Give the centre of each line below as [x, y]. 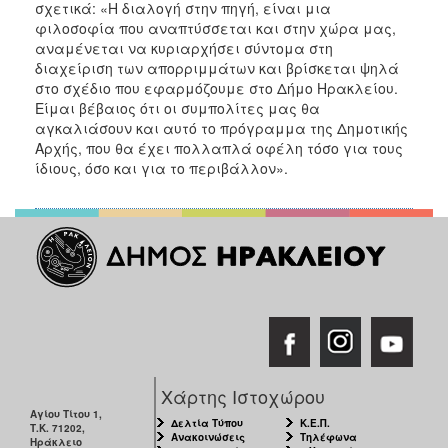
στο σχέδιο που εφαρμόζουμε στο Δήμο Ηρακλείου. [216, 87]
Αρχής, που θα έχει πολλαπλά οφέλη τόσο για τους [219, 147]
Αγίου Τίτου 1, [66, 413]
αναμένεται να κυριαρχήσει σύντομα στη [184, 47]
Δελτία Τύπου [207, 422]
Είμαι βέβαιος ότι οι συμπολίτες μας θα [177, 107]
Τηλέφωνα [328, 436]
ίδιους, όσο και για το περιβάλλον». [163, 167]
